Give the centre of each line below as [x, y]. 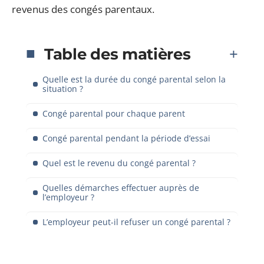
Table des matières [118, 54]
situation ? [63, 88]
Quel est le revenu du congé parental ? [119, 163]
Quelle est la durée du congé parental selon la [134, 79]
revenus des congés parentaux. [83, 9]
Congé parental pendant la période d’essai [126, 138]
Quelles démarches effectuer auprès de [121, 187]
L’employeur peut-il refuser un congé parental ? [136, 222]
